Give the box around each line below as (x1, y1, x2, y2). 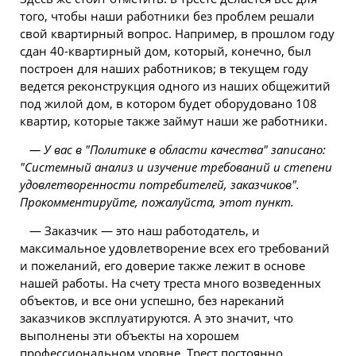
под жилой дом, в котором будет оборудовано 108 (20, 95, 317, 111)
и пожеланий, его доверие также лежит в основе (20, 257, 305, 273)
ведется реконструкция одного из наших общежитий (20, 78, 331, 94)
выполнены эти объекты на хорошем (20, 327, 239, 343)
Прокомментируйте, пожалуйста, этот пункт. (20, 194, 294, 210)
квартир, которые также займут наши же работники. (20, 113, 327, 129)
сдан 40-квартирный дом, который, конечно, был (20, 43, 311, 59)
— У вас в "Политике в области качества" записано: (29, 141, 326, 157)
